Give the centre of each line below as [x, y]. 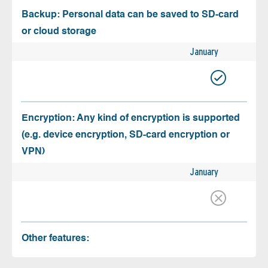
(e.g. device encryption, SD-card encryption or [126, 135]
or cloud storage [59, 32]
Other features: [55, 239]
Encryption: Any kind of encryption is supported [131, 119]
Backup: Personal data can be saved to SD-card [130, 15]
